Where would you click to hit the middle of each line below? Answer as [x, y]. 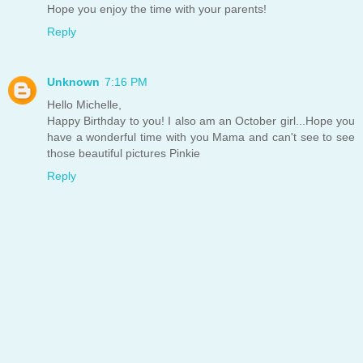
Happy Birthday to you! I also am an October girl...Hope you [201, 120]
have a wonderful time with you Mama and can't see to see [201, 137]
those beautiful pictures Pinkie [124, 153]
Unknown [73, 81]
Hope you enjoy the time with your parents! [157, 9]
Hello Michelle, [84, 104]
